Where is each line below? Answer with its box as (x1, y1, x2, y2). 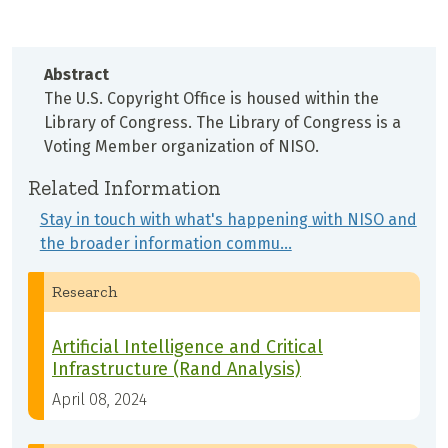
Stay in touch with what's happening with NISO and (39, 210, 417, 230)
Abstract (44, 65, 109, 85)
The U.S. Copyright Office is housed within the (44, 89, 379, 109)
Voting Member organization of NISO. (44, 137, 323, 157)
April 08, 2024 (52, 390, 147, 410)
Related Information (28, 175, 221, 201)
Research (52, 282, 117, 302)
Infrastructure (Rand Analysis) (52, 358, 301, 381)
